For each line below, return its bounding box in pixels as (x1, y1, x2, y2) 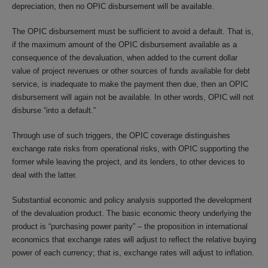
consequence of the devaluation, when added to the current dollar (12, 53, 237, 62)
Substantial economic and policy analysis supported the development (12, 196, 252, 205)
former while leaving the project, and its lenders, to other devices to (12, 157, 245, 166)
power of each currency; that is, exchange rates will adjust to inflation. (12, 248, 254, 257)
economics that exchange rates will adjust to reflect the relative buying (12, 235, 256, 244)
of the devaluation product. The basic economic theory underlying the (12, 209, 251, 218)
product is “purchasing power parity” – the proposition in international (12, 222, 248, 231)
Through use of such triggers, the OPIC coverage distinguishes (12, 131, 230, 140)
